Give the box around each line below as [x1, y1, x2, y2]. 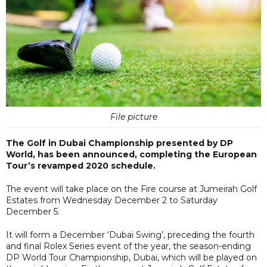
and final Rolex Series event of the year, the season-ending [6, 240, 251, 252]
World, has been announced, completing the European [6, 148, 257, 160]
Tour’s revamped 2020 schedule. [6, 160, 156, 171]
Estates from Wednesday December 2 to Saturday [6, 194, 218, 206]
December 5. [6, 206, 60, 217]
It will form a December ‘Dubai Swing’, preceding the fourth [6, 229, 254, 240]
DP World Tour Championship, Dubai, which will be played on [6, 252, 257, 263]
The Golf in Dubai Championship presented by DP [6, 137, 233, 148]
